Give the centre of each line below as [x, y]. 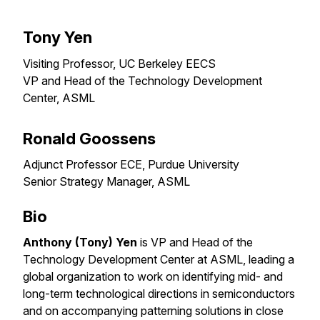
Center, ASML [59, 97]
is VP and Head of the [195, 242]
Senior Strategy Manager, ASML [106, 181]
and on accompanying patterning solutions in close [153, 310]
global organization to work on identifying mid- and [153, 276]
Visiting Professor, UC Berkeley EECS [119, 63]
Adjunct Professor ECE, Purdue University [131, 164]
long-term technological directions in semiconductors [159, 293]
